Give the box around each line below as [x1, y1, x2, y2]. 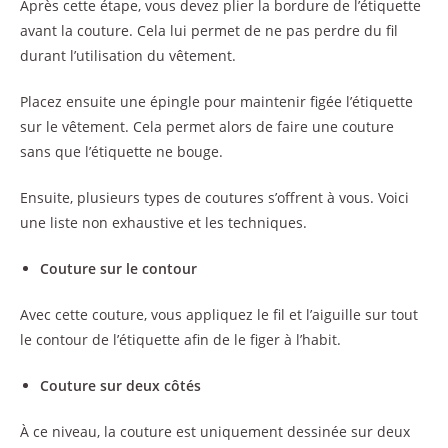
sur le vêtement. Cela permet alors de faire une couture [20, 116, 394, 136]
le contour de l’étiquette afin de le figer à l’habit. [20, 329, 341, 349]
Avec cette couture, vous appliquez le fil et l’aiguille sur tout [20, 304, 418, 324]
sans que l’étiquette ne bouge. [20, 141, 223, 161]
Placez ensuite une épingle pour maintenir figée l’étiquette [20, 91, 413, 111]
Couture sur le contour [40, 258, 197, 278]
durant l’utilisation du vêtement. [20, 45, 236, 65]
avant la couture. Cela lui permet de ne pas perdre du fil [20, 20, 398, 40]
